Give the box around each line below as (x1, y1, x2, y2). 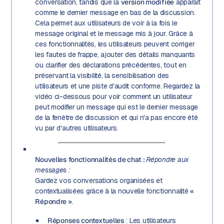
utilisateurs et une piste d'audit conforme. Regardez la (35, 81, 200, 90)
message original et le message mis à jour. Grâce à (35, 28, 193, 38)
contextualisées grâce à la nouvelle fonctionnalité (35, 186, 190, 195)
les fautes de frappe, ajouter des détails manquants (35, 49, 195, 59)
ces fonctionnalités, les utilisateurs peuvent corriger (35, 39, 195, 48)
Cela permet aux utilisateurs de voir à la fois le (35, 18, 177, 27)
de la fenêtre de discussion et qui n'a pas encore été (35, 112, 198, 122)
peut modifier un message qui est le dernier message (35, 102, 198, 111)
